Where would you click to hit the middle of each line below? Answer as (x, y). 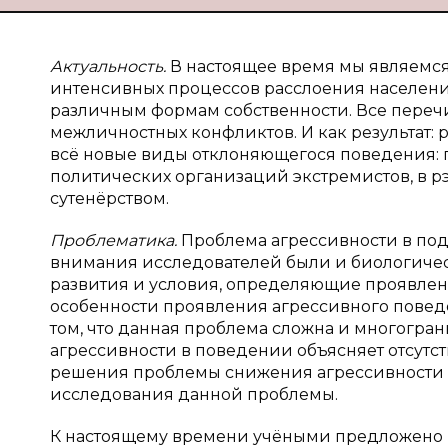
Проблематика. (113, 240)
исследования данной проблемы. (194, 394)
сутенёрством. (109, 198)
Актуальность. (108, 66)
